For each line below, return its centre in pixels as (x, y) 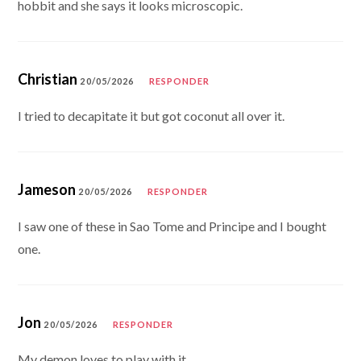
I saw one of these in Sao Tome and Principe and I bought (172, 226)
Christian (48, 79)
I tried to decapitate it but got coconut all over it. (151, 115)
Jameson (47, 189)
